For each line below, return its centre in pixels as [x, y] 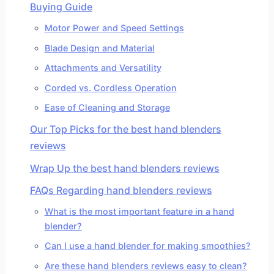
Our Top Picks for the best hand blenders [125, 129]
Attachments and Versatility [103, 68]
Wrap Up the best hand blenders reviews [124, 168]
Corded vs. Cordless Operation [110, 87]
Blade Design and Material [99, 48]
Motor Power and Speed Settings [114, 28]
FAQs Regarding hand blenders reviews [121, 191]
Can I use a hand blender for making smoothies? [147, 246]
